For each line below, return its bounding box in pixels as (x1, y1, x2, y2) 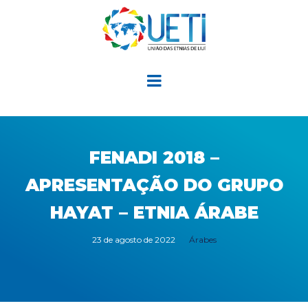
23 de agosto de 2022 (91, 234, 175, 245)
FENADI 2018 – (89, 146, 219, 168)
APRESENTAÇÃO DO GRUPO (25, 174, 283, 195)
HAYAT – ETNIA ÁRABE (49, 201, 258, 223)
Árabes (188, 234, 217, 245)
